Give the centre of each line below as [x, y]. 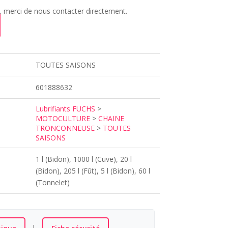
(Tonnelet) [52, 183]
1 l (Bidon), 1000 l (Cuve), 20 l [83, 159]
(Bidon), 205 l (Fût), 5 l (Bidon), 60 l [93, 171]
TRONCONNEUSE [65, 128]
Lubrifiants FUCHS [65, 109]
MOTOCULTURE [63, 119]
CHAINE [111, 119]
